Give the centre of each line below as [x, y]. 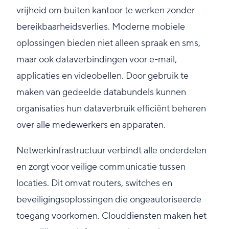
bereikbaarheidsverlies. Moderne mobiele [101, 27]
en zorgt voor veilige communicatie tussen [101, 167]
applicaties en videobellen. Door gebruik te [102, 76]
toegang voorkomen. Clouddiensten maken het [111, 216]
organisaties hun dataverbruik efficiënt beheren [111, 109]
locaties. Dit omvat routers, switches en [94, 184]
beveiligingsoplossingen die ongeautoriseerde [109, 200]
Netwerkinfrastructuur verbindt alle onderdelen [111, 151]
